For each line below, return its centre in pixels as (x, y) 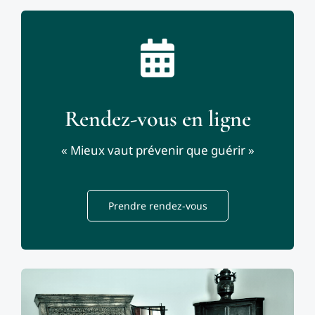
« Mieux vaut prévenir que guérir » (157, 150)
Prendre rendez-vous (157, 206)
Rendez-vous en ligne (157, 119)
